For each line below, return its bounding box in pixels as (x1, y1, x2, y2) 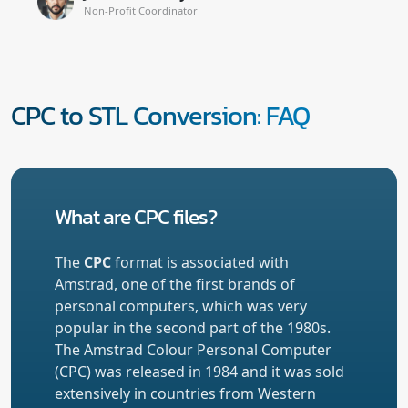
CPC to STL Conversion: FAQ (11, 95, 310, 135)
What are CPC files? (55, 199, 217, 232)
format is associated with (111, 251, 289, 272)
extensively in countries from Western (55, 382, 316, 403)
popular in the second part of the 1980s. (55, 317, 331, 338)
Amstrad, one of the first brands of (55, 273, 295, 294)
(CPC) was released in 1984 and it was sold (55, 361, 344, 382)
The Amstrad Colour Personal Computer (55, 339, 331, 360)
